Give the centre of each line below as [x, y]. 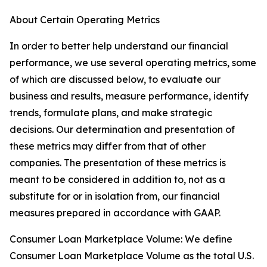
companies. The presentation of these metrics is [118, 163]
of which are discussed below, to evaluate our [115, 79]
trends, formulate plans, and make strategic [111, 113]
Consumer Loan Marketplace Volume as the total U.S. [132, 256]
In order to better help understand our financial [119, 46]
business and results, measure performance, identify [129, 96]
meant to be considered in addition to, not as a [117, 179]
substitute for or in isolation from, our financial [115, 196]
